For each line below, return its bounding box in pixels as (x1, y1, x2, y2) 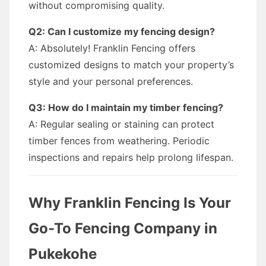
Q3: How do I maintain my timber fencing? (28, 102, 223, 113)
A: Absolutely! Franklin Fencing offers (28, 42, 195, 54)
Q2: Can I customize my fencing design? (28, 26, 215, 37)
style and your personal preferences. (28, 75, 193, 87)
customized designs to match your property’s (28, 59, 234, 71)
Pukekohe (28, 245, 97, 262)
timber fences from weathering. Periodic (28, 135, 210, 147)
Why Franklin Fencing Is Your (28, 194, 231, 211)
